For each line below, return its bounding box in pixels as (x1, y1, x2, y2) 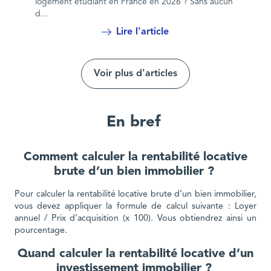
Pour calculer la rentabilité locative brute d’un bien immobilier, (15, 189, 256, 199)
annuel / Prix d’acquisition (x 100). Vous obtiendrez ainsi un (15, 214, 256, 223)
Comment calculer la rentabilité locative (24, 151, 247, 163)
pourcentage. (15, 226, 70, 235)
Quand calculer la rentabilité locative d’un (18, 247, 253, 260)
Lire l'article (116, 27, 169, 37)
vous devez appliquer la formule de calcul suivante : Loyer (15, 201, 256, 211)
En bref (106, 114, 160, 130)
